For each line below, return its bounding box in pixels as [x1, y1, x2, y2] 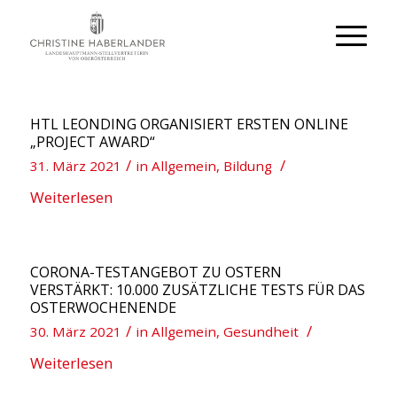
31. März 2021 [29, 157, 121, 175]
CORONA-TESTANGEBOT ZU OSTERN [29, 262, 282, 282]
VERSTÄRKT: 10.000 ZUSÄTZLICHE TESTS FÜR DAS [29, 280, 365, 300]
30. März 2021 [29, 323, 121, 340]
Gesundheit [222, 323, 299, 340]
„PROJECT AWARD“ [29, 132, 155, 152]
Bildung [222, 157, 272, 175]
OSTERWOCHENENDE [29, 298, 176, 317]
